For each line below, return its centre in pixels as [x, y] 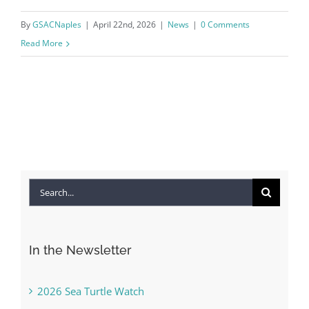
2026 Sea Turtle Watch [90, 291]
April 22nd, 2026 [124, 25]
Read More [42, 43]
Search [44, 190]
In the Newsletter [80, 250]
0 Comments [225, 25]
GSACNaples [57, 25]
